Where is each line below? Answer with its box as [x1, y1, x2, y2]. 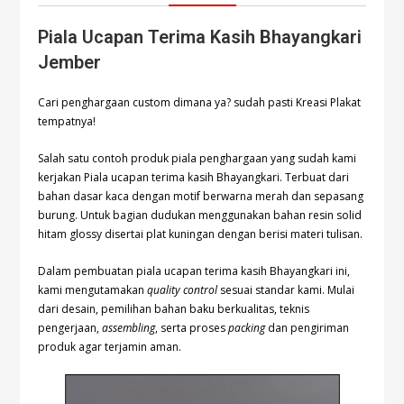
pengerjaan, [38, 320, 103, 336]
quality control [147, 282, 218, 298]
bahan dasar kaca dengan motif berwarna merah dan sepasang [38, 188, 364, 205]
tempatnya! [38, 114, 96, 130]
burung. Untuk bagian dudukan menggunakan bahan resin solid [38, 207, 363, 224]
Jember [38, 51, 102, 74]
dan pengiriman [265, 320, 350, 336]
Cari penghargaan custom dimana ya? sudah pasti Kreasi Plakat [38, 95, 362, 111]
